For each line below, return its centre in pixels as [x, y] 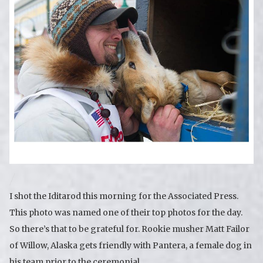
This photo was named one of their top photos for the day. [126, 212]
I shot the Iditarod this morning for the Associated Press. [124, 196]
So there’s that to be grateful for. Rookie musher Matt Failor [129, 229]
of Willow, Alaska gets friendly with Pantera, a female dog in [131, 245]
